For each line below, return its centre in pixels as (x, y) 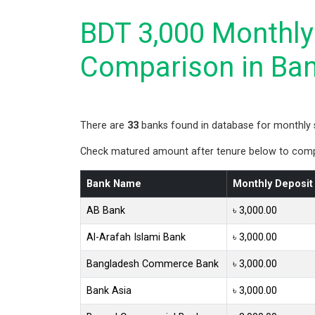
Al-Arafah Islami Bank (136, 237)
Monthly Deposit (273, 184)
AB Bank (106, 210)
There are (104, 125)
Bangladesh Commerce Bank (153, 264)
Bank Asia (109, 290)
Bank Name (114, 184)
